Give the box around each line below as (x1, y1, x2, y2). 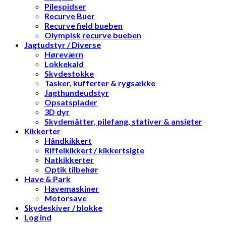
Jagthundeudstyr (44, 88, 109, 98)
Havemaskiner (44, 184, 99, 194)
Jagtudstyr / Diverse (24, 40, 101, 50)
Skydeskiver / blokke (24, 203, 102, 213)
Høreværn (44, 49, 83, 60)
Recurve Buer (44, 11, 95, 21)
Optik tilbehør (44, 164, 98, 175)
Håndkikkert (44, 136, 92, 146)
